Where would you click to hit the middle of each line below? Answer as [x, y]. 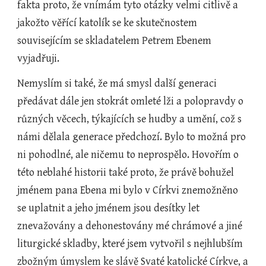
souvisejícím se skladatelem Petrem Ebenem [115, 41]
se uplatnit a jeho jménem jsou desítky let [109, 208]
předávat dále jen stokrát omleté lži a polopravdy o [131, 101]
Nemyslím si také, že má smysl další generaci [117, 83]
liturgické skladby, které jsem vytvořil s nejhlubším [130, 244]
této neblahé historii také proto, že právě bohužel [126, 172]
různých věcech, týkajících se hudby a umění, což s [130, 119]
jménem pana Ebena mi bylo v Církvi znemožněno [128, 190]
